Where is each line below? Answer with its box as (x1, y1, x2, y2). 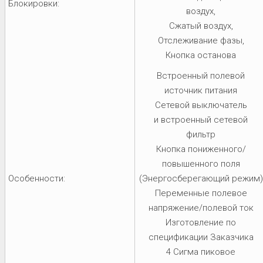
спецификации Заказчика (148, 231, 254, 242)
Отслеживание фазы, (157, 35, 244, 46)
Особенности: (8, 173, 65, 184)
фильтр (186, 129, 215, 140)
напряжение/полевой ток (148, 202, 254, 213)
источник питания (164, 85, 237, 96)
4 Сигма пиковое (166, 246, 235, 257)
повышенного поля (161, 158, 240, 169)
